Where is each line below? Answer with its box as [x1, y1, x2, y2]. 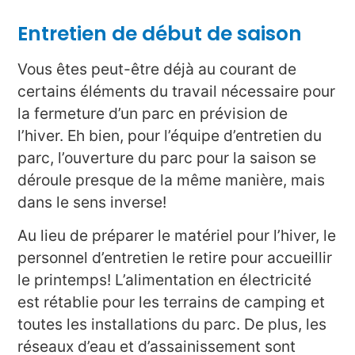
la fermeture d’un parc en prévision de [17, 103, 288, 123]
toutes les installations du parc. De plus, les [17, 315, 327, 334]
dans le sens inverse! [17, 192, 167, 212]
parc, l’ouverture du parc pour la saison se [17, 147, 317, 167]
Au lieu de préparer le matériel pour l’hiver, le [17, 226, 337, 245]
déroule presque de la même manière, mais [17, 170, 326, 189]
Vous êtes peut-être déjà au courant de [17, 59, 297, 78]
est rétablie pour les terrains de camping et [17, 292, 326, 311]
